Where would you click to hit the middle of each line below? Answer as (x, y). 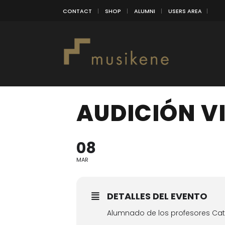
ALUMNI (145, 11)
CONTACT (77, 11)
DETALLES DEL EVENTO (157, 196)
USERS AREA (185, 11)
